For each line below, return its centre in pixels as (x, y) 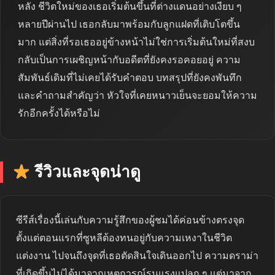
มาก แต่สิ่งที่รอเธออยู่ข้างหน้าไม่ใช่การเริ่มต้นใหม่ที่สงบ (136, 42)
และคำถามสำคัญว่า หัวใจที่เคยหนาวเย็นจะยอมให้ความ (137, 96)
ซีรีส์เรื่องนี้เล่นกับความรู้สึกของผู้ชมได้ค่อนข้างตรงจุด (130, 220)
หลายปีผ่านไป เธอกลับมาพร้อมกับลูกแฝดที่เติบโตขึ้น (129, 25)
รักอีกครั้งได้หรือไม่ (59, 114)
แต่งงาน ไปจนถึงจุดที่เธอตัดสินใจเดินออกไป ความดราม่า (137, 256)
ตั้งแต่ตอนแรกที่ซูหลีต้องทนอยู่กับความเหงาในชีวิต (124, 238)
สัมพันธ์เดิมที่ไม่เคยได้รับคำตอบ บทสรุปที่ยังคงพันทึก (130, 78)
